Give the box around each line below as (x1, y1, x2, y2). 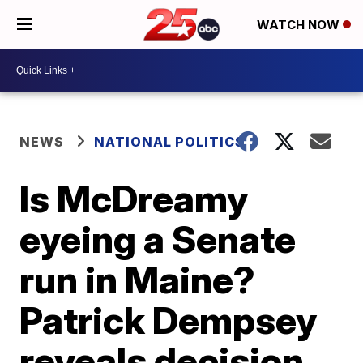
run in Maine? (19, 257, 256, 302)
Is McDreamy (19, 176, 249, 221)
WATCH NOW (257, 17, 343, 33)
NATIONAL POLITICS (94, 134, 246, 150)
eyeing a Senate (19, 216, 297, 262)
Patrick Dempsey (19, 297, 318, 343)
